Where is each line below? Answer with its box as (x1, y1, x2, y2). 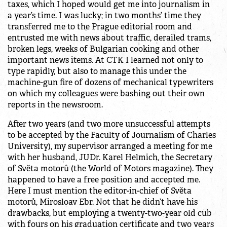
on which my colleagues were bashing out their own (8, 88, 205, 99)
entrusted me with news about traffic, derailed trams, (8, 32, 211, 44)
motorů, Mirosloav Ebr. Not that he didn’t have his (8, 197, 198, 208)
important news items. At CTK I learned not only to (8, 55, 203, 66)
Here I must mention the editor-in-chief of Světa (8, 185, 192, 197)
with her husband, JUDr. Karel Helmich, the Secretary (8, 152, 212, 163)
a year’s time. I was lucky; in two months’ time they (8, 10, 201, 21)
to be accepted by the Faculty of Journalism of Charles (8, 130, 216, 141)
